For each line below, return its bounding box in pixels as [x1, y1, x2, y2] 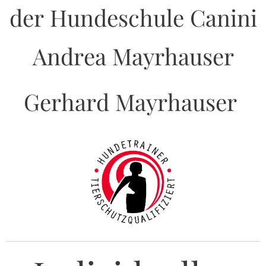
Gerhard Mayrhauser [23, 86, 243, 118]
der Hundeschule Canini [9, 2, 257, 33]
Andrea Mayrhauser [26, 40, 240, 72]
